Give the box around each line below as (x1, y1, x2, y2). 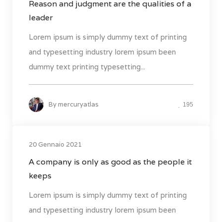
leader (29, 12, 53, 23)
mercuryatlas (58, 100, 99, 109)
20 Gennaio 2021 (29, 140, 82, 149)
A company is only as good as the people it (29, 157, 192, 167)
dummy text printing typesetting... (29, 62, 145, 72)
